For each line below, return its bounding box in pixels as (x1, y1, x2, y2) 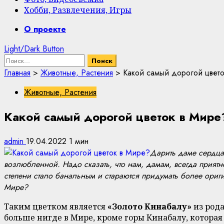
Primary (3, 22, 28, 34)
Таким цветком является (4, 200, 107, 212)
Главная (4, 66, 30, 78)
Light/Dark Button (4, 42, 64, 54)
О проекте (24, 23, 66, 35)
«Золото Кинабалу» (107, 200, 191, 212)
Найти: (3, 53, 27, 65)
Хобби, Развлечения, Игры (24, 4, 131, 15)
